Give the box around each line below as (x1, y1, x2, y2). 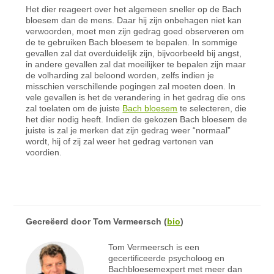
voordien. (26, 147, 62, 157)
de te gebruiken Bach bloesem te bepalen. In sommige (26, 37, 238, 47)
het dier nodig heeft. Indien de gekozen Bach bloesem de (26, 114, 248, 124)
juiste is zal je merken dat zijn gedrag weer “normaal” (26, 125, 231, 135)
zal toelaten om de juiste (26, 103, 123, 113)
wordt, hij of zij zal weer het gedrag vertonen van (26, 136, 214, 146)
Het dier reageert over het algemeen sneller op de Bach (26, 4, 242, 14)
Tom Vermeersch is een (108, 242, 199, 252)
